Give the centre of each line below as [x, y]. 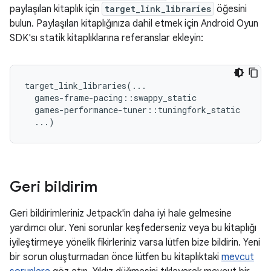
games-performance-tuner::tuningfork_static [132, 110]
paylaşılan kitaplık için [56, 9]
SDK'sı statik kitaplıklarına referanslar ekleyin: [106, 38]
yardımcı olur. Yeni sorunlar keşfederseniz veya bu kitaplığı [133, 228]
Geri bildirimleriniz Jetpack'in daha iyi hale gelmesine [121, 214]
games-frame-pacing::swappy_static [111, 98]
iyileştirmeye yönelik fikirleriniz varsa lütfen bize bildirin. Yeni [135, 243]
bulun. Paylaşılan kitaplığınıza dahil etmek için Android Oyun [134, 24]
